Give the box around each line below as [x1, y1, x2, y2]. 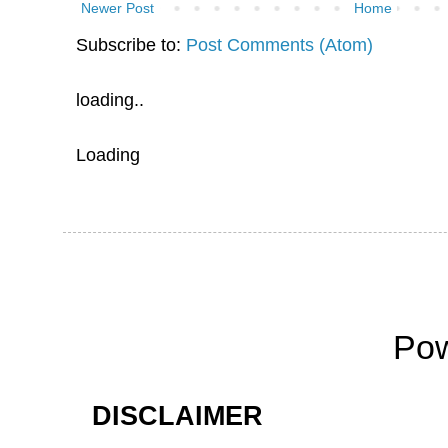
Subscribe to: [76, 33, 187, 55]
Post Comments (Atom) [186, 33, 374, 55]
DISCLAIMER [92, 400, 264, 431]
